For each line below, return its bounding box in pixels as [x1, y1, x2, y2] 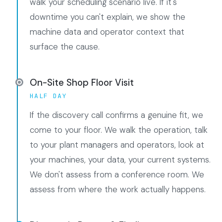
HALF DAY [30, 92, 67, 100]
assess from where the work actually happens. [30, 184, 206, 195]
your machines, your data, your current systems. [30, 154, 211, 165]
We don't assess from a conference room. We [30, 169, 204, 180]
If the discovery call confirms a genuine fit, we [30, 110, 203, 120]
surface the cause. [30, 41, 100, 52]
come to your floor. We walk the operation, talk [30, 124, 208, 135]
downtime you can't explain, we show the [30, 11, 185, 22]
